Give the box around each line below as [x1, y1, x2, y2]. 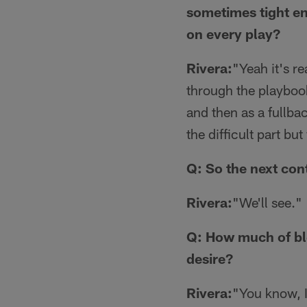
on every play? [186, 25, 280, 42]
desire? [186, 250, 233, 267]
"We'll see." [232, 194, 302, 210]
